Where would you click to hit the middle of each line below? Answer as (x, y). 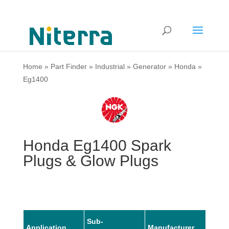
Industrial (110, 66)
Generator (149, 66)
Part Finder (68, 66)
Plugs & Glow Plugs (90, 161)
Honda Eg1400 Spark (97, 145)
